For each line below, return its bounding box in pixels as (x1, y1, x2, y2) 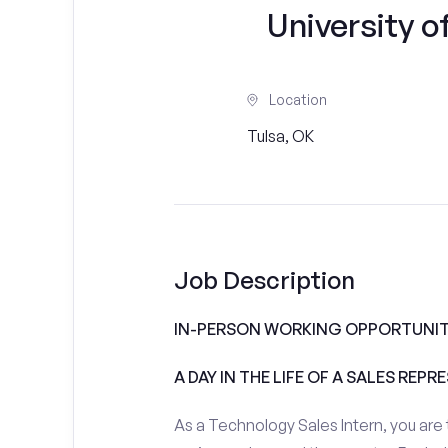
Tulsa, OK (247, 126, 315, 146)
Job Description (173, 265, 355, 295)
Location (269, 91, 328, 108)
